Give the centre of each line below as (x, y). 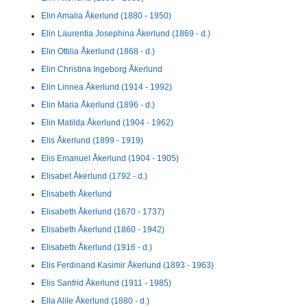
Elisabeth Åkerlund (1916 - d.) (97, 247)
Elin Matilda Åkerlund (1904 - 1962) (107, 123)
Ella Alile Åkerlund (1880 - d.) (95, 301)
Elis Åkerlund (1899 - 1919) (92, 140)
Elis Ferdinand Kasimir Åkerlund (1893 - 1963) (127, 265)
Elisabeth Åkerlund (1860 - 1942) (103, 230)
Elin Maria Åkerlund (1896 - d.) (98, 105)
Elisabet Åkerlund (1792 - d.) (94, 176)
